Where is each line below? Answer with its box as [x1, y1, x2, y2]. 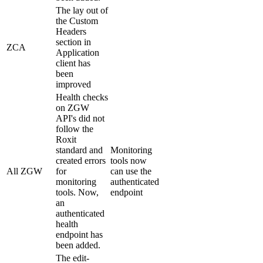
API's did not [56, 113, 104, 124]
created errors [56, 156, 106, 166]
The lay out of [56, 5, 108, 16]
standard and [56, 145, 103, 156]
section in [56, 37, 91, 48]
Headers [56, 26, 86, 37]
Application [56, 48, 99, 58]
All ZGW [6, 166, 42, 177]
